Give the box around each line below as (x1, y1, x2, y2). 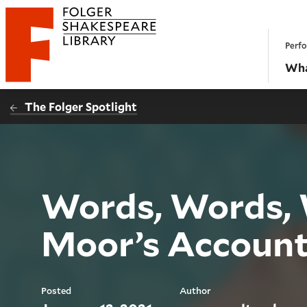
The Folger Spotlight (25, 99, 138, 114)
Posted (41, 284, 72, 297)
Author (180, 284, 212, 297)
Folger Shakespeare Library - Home (5, 42, 188, 58)
